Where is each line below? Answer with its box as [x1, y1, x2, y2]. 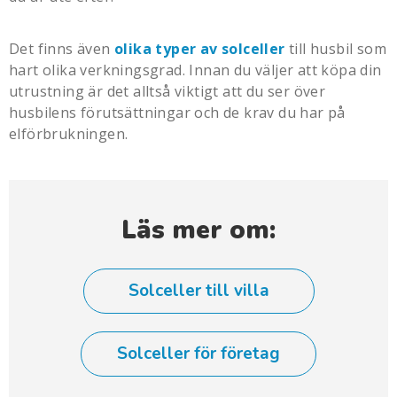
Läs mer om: [121, 212, 276, 247]
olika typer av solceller [114, 38, 285, 58]
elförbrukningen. [9, 123, 128, 144]
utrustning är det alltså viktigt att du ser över [9, 81, 326, 101]
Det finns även [9, 38, 114, 58]
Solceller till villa [128, 278, 269, 302]
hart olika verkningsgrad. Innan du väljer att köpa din [9, 59, 382, 80]
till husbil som [284, 38, 387, 58]
